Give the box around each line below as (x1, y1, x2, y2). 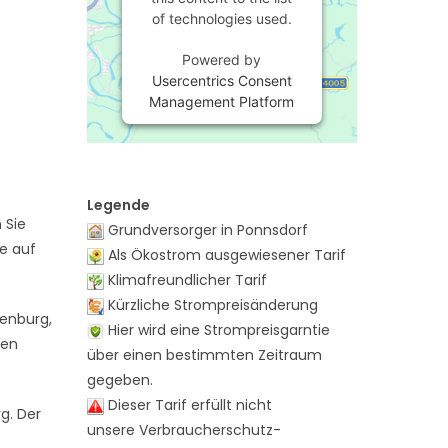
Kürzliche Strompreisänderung (103, 295, 318, 315)
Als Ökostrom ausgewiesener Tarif (103, 245, 346, 265)
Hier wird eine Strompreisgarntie (103, 320, 330, 340)
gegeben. (86, 370, 153, 390)
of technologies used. (151, 10, 292, 27)
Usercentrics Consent (151, 72, 292, 89)
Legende (86, 195, 150, 215)
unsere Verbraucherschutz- (86, 420, 281, 440)
